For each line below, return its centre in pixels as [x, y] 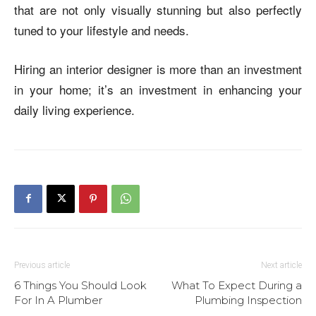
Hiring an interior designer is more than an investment [158, 68]
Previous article [42, 265]
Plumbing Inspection [248, 300]
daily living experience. [74, 109]
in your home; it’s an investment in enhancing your [158, 89]
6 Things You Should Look [80, 285]
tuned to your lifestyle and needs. [103, 30]
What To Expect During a [237, 285]
